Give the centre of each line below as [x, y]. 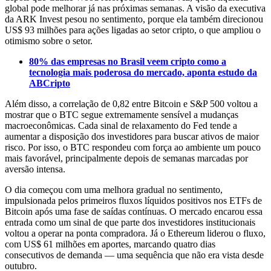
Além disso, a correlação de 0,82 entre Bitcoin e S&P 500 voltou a [131, 104]
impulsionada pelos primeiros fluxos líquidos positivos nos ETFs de [133, 201]
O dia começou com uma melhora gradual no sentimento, [114, 190]
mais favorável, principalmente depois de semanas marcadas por [126, 158]
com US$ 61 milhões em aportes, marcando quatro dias [110, 244]
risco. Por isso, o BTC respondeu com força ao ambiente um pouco [133, 148]
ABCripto [50, 83]
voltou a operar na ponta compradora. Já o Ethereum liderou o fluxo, [135, 233]
